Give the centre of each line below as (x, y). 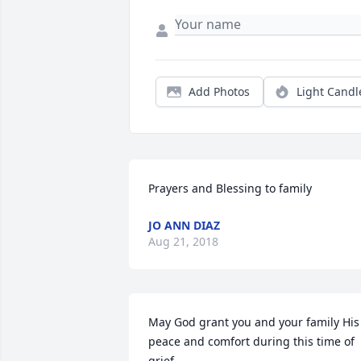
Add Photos (219, 92)
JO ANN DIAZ (184, 226)
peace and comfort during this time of (251, 342)
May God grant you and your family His (254, 322)
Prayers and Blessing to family (230, 189)
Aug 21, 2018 (183, 242)
